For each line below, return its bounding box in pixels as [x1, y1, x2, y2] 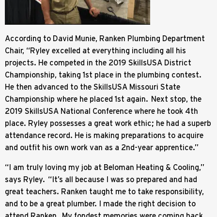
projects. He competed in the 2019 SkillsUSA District [5, 58, 191, 67]
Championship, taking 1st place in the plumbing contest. [5, 70, 201, 79]
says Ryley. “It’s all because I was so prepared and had [5, 174, 197, 184]
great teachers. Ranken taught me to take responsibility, [5, 186, 204, 196]
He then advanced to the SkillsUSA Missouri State [5, 82, 180, 91]
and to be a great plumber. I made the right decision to [5, 199, 196, 208]
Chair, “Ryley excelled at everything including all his [5, 46, 186, 55]
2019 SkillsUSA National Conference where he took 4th [5, 106, 198, 115]
